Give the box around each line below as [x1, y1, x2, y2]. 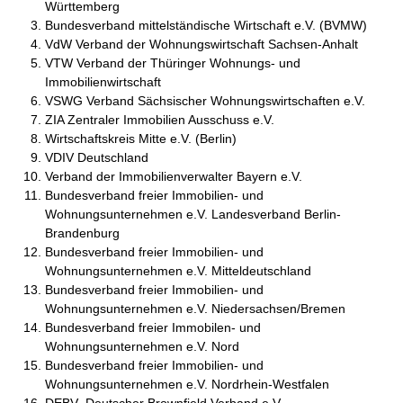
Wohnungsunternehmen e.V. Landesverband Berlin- [45, 207, 341, 222]
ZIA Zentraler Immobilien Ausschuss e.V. [45, 112, 274, 128]
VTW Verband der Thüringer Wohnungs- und [45, 56, 300, 71]
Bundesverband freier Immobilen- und [45, 320, 261, 336]
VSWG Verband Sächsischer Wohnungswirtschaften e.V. [45, 94, 365, 109]
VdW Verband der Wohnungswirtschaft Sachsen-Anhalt [45, 37, 358, 52]
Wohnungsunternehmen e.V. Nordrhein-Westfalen [45, 377, 329, 392]
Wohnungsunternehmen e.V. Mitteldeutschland [45, 264, 311, 279]
